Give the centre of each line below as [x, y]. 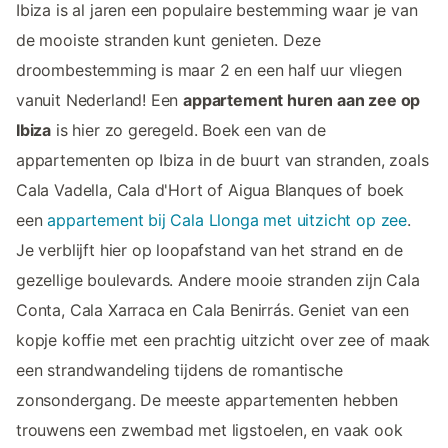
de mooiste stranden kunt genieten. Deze [169, 40]
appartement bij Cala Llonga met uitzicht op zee [227, 220]
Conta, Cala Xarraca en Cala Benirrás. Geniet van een [212, 310]
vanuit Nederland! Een [100, 100]
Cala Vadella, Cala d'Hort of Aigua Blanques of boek [210, 190]
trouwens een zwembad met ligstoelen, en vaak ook [209, 430]
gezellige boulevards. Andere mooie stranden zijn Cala [218, 280]
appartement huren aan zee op [302, 100]
